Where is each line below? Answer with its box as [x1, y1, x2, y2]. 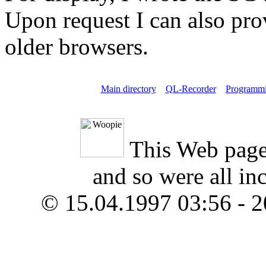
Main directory [100, 84, 156, 94]
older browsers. [5, 34, 148, 60]
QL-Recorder [165, 84, 216, 94]
